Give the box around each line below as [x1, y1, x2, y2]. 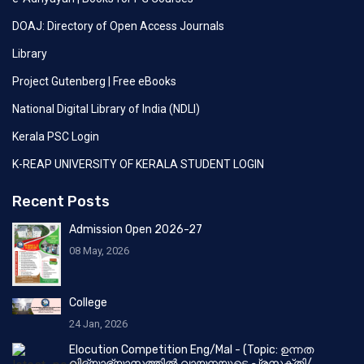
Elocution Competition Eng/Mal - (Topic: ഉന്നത [69, 342, 314, 357]
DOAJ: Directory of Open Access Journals [12, 19, 224, 32]
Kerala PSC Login [12, 129, 99, 143]
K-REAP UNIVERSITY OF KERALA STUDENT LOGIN [12, 157, 264, 171]
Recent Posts [12, 192, 110, 210]
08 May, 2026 [69, 244, 129, 257]
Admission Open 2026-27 [69, 222, 202, 236]
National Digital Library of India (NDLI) [12, 102, 200, 115]
